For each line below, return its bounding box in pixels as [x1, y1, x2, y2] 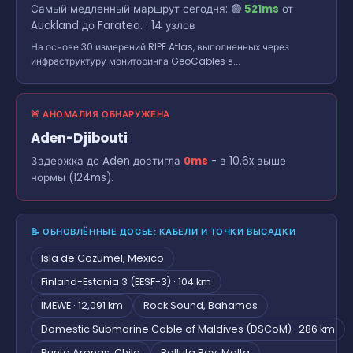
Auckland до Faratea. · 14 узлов [31, 17, 195, 33]
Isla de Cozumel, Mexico [41, 251, 164, 265]
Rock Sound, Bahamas [143, 298, 258, 312]
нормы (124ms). [31, 169, 113, 185]
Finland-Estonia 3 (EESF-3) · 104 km [41, 274, 211, 288]
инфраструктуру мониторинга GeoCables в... [31, 54, 240, 68]
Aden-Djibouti [31, 128, 128, 147]
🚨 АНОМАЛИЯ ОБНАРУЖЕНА [31, 107, 170, 121]
